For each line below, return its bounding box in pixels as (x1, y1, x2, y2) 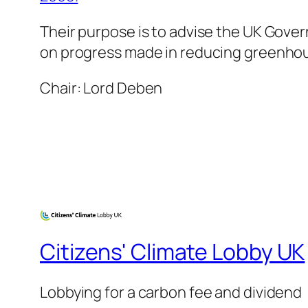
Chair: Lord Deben (40, 78, 163, 99)
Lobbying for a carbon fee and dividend (40, 282, 302, 303)
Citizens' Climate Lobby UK (40, 236, 305, 267)
